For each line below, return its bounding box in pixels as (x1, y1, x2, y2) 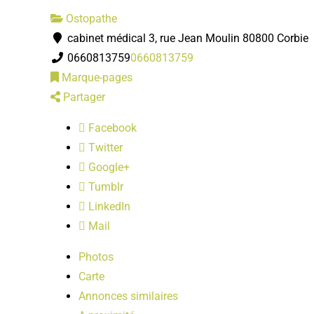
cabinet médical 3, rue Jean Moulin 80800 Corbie (64, 31, 308, 45)
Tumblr (86, 179, 123, 193)
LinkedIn (86, 199, 130, 213)
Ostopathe (63, 11, 117, 25)
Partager (60, 90, 105, 104)
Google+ (86, 160, 130, 174)
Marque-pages (59, 70, 132, 84)
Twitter (86, 140, 123, 154)
